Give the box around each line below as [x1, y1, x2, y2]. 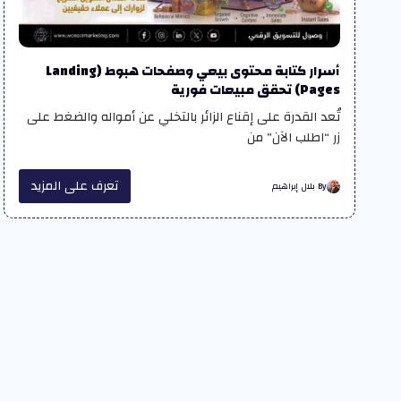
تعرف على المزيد [31, 175, 119, 199]
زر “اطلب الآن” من [247, 125, 340, 150]
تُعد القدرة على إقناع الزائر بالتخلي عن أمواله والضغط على [27, 105, 340, 130]
